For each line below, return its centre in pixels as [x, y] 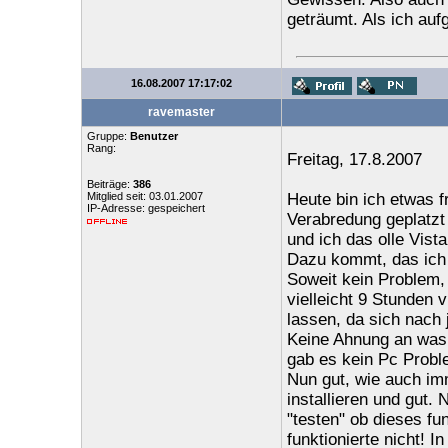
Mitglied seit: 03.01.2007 [144, 196]
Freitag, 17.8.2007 [354, 159]
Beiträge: [109, 184]
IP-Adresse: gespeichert [145, 208]
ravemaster [181, 112]
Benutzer [153, 136]
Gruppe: [108, 136]
